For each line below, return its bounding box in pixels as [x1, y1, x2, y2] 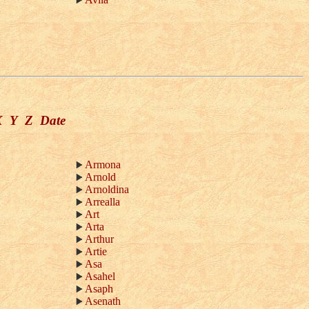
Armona [85, 159, 121, 170]
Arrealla [85, 196, 120, 208]
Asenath [85, 295, 121, 307]
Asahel [85, 270, 115, 282]
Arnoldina [85, 183, 129, 195]
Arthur [85, 233, 114, 245]
